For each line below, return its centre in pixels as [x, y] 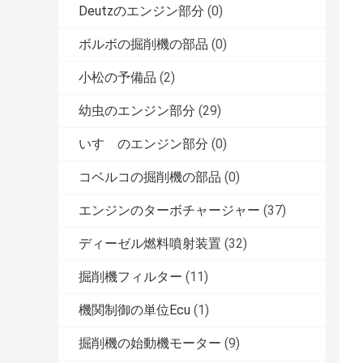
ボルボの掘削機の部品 [143, 45]
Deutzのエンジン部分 [141, 11]
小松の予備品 [117, 78]
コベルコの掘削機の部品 [150, 177]
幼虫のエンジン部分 [137, 111]
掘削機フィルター [130, 277]
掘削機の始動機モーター [150, 344]
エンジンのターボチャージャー [169, 211]
